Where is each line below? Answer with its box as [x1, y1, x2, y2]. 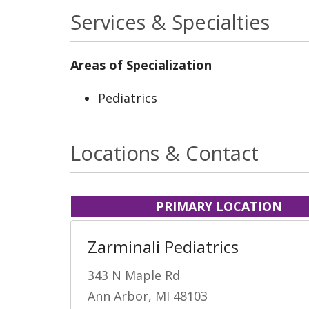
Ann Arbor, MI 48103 [88, 287, 208, 304]
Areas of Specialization [70, 56, 212, 73]
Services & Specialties [70, 8, 270, 35]
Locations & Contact [70, 139, 259, 166]
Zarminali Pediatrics [88, 235, 239, 258]
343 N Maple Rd [88, 266, 180, 283]
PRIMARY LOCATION [155, 197, 282, 215]
